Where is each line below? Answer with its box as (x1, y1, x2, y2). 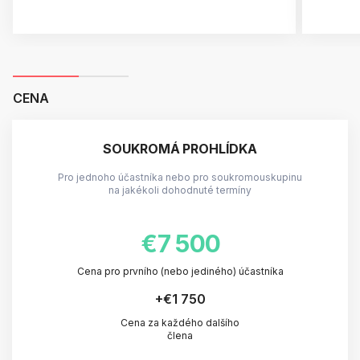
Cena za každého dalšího (121, 316, 239, 329)
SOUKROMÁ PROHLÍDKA (103, 140, 257, 157)
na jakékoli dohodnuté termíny (108, 183, 252, 196)
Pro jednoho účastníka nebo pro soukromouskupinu (58, 170, 302, 183)
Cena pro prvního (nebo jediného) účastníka (76, 264, 284, 277)
